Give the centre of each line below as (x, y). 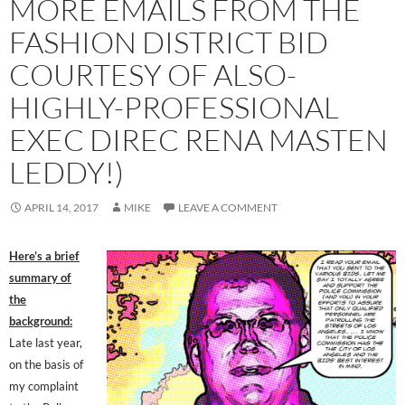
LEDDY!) (66, 172)
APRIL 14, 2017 (61, 207)
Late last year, (46, 342)
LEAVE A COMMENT (228, 207)
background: (41, 320)
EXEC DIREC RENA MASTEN (198, 139)
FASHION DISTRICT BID (169, 42)
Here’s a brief (44, 255)
